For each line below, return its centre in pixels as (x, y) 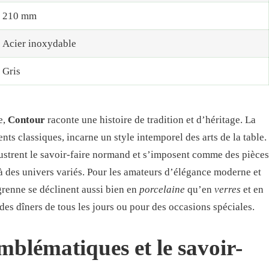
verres (228, 189)
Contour (26, 119)
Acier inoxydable (39, 44)
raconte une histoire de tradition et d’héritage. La (150, 119)
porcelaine (162, 189)
